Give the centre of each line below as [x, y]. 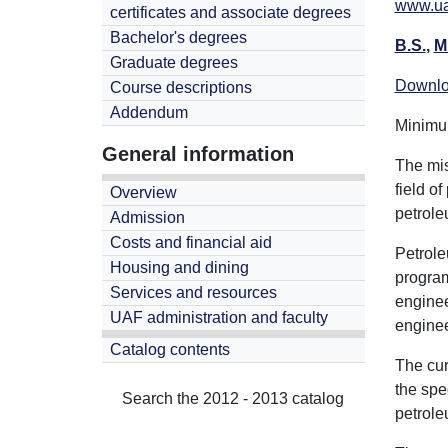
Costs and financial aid [191, 242]
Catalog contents [170, 349]
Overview [143, 192]
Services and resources [193, 292]
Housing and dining [179, 267]
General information [198, 154]
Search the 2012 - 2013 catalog [233, 398]
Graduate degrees [174, 62]
